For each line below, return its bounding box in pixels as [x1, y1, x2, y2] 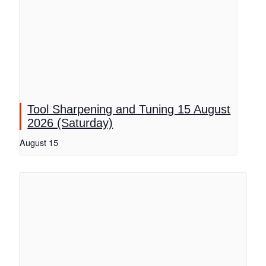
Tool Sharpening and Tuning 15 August [27, 103, 231, 116]
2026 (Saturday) [27, 116, 113, 130]
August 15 [20, 136, 59, 149]
